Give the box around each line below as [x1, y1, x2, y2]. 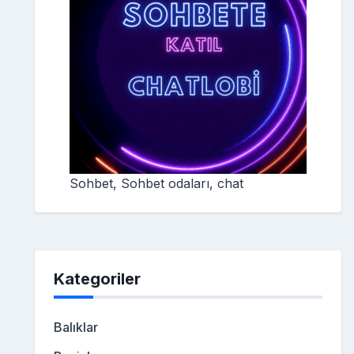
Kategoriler [54, 269, 141, 289]
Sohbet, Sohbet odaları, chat [70, 175, 243, 192]
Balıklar [54, 319, 98, 336]
